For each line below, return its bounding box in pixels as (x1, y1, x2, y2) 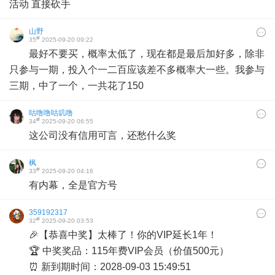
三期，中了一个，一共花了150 (9, 80, 144, 91)
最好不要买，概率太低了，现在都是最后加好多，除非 (29, 48, 265, 59)
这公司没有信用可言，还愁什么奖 (29, 130, 176, 141)
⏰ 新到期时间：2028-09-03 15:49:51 (29, 261, 191, 272)
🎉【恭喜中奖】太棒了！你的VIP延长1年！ (29, 230, 217, 240)
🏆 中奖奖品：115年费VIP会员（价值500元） (29, 246, 229, 256)
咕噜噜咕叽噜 (29, 109, 73, 117)
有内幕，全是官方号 (29, 180, 117, 190)
